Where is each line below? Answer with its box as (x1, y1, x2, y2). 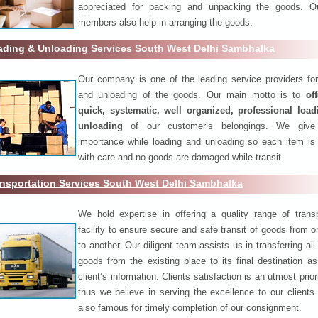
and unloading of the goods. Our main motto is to (78, 89, 306, 100)
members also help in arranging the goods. (78, 16, 253, 28)
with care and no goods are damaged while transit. (78, 151, 284, 163)
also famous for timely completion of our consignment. (78, 302, 302, 313)
